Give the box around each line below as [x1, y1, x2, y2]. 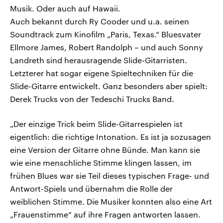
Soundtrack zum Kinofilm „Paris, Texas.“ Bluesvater [10, 29, 201, 39]
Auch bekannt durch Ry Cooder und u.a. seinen [10, 16, 189, 26]
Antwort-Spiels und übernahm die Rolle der [10, 184, 173, 194]
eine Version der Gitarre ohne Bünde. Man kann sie [10, 145, 200, 155]
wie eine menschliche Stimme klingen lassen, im [10, 158, 192, 168]
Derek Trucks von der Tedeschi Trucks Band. [10, 94, 174, 104]
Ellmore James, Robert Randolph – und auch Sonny [10, 42, 203, 52]
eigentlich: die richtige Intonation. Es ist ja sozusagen [10, 132, 211, 142]
